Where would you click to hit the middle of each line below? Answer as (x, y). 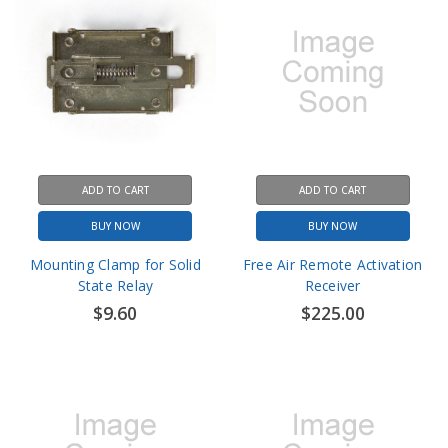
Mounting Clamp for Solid (115, 264)
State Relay (115, 285)
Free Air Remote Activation (332, 264)
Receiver (332, 285)
